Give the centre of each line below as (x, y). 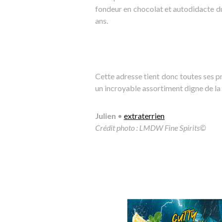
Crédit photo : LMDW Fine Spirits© (151, 128)
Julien (106, 116)
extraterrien (144, 116)
